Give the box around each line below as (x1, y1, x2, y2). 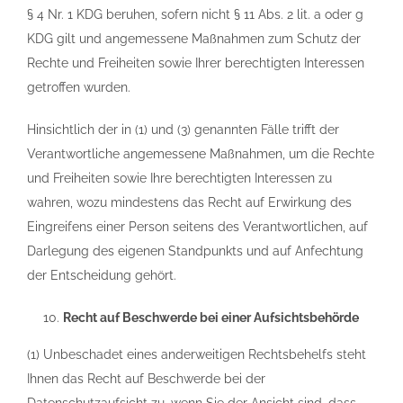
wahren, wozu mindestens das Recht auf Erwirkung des (27, 195, 352, 210)
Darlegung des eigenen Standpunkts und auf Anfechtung (27, 244, 363, 258)
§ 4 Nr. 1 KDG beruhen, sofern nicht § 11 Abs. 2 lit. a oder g (27, 7, 363, 22)
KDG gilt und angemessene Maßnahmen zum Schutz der (27, 31, 361, 46)
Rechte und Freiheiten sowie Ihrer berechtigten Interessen (27, 56, 364, 70)
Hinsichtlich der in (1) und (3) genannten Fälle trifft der (27, 122, 339, 137)
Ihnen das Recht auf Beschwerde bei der (27, 372, 265, 386)
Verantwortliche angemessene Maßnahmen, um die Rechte (27, 147, 374, 161)
